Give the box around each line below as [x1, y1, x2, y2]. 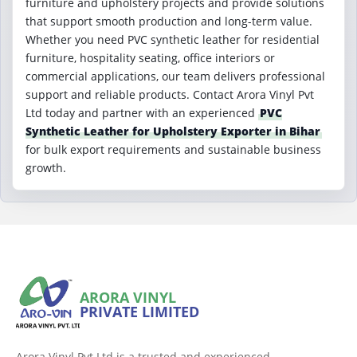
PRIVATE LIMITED [80, 302, 199, 321]
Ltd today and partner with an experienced [25, 105, 258, 120]
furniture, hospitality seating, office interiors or [25, 50, 275, 65]
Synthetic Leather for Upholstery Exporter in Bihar [25, 124, 320, 139]
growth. [25, 160, 66, 175]
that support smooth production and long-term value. [25, 14, 312, 29]
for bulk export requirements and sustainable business [25, 142, 321, 157]
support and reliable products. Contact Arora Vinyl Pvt [25, 87, 314, 102]
